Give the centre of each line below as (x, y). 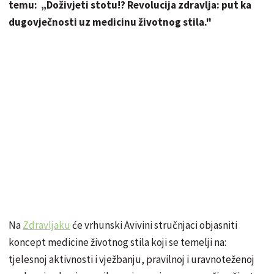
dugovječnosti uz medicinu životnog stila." (110, 22)
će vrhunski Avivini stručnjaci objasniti (154, 225)
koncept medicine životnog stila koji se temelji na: (117, 242)
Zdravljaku (46, 225)
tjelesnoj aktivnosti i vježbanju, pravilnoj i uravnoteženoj (131, 259)
